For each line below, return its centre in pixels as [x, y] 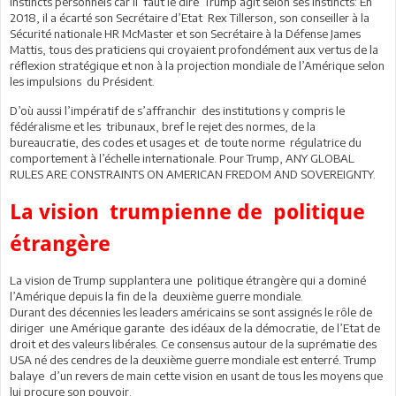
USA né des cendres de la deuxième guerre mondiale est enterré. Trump [193, 359]
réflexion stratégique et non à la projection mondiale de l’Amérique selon [197, 65]
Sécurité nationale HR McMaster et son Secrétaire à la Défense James [185, 33]
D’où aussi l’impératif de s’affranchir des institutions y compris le [177, 110]
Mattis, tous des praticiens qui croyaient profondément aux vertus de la [194, 49]
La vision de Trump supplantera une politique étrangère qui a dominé [188, 280]
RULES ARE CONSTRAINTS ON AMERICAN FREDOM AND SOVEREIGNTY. [193, 174]
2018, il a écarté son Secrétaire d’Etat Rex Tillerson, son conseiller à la [190, 17]
